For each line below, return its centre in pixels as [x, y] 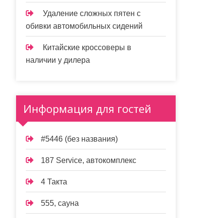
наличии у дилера [58, 60]
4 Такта [54, 182]
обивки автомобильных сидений [84, 26]
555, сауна [60, 203]
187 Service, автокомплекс [89, 160]
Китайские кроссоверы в [87, 47]
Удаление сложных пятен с [92, 13]
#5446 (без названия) [80, 139]
